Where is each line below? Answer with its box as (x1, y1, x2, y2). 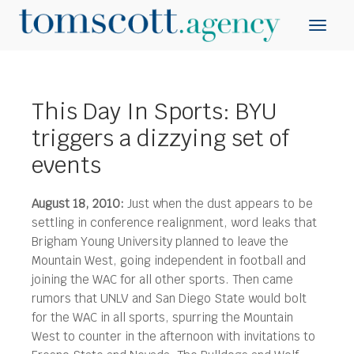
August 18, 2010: (32, 196, 124, 211)
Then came (232, 272, 293, 287)
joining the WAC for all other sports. (32, 272, 232, 287)
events (32, 150, 101, 179)
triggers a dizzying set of (32, 123, 289, 153)
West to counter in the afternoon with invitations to (32, 329, 315, 344)
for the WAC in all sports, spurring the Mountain (32, 310, 293, 325)
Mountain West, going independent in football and (32, 253, 306, 268)
